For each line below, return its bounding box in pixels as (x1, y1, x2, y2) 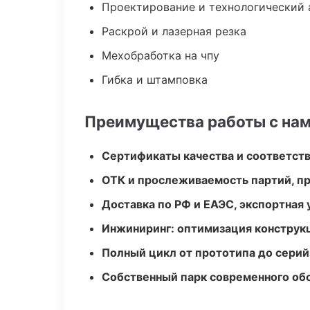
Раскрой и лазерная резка (102, 24, 246, 38)
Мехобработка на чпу (102, 48, 219, 62)
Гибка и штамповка (102, 73, 208, 86)
